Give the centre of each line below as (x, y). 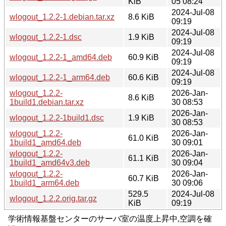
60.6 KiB (144, 77)
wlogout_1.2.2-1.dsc (46, 37)
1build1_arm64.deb (44, 183)
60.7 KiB (144, 178)
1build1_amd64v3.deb (50, 162)
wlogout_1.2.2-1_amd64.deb (61, 57)
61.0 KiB (144, 138)
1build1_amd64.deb (45, 142)
